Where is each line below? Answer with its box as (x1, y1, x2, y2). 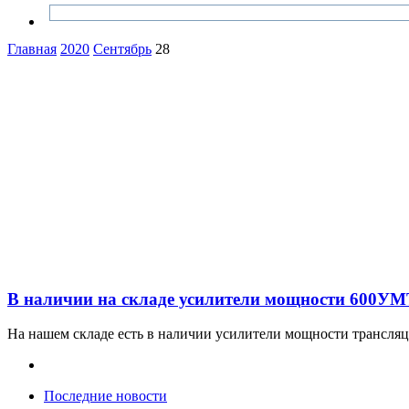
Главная (7, 41, 57, 57)
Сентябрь (93, 41, 152, 57)
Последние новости (44, 388, 167, 404)
